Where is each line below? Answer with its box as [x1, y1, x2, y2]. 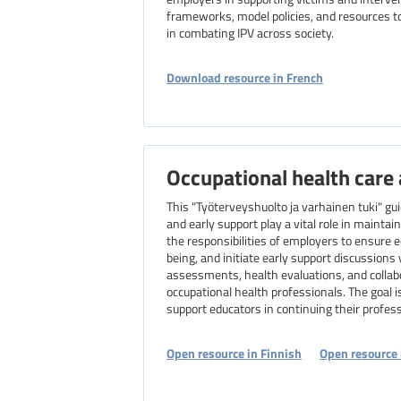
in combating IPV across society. [166, 24, 334, 41]
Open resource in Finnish [166, 344, 302, 362]
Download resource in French [166, 68, 323, 86]
